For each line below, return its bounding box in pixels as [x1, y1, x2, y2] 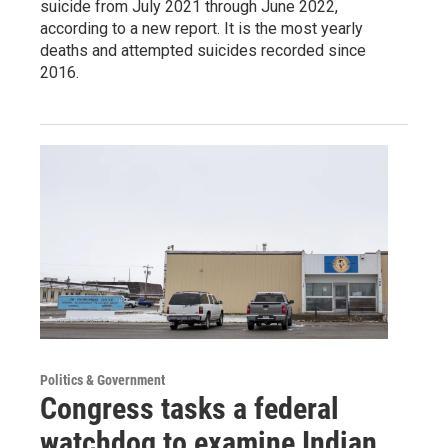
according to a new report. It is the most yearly [40, 18, 363, 38]
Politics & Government [40, 371, 165, 388]
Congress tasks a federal [40, 390, 339, 426]
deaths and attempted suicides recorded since [40, 40, 366, 60]
